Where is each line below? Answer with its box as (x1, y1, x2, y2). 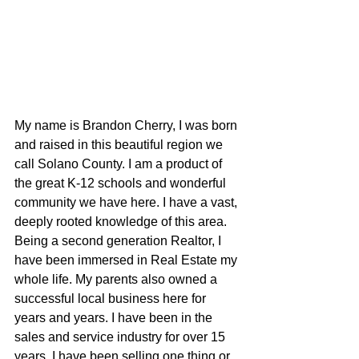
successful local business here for (14, 291, 209, 305)
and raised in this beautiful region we (14, 137, 226, 151)
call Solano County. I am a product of (14, 156, 225, 171)
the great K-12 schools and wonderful (14, 175, 229, 190)
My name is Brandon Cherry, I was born (14, 118, 240, 132)
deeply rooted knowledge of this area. (14, 214, 230, 228)
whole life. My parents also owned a (14, 272, 220, 286)
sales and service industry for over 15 (14, 329, 228, 344)
